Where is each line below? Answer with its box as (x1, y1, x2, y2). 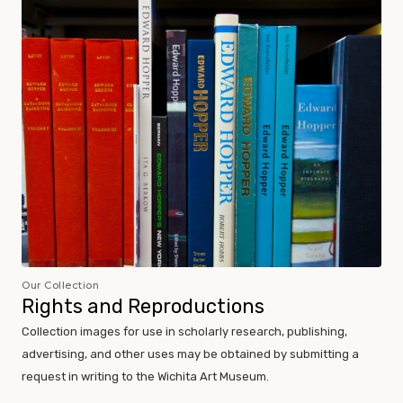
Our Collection (22, 279, 99, 292)
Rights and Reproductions (22, 294, 264, 319)
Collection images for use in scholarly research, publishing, (22, 325, 347, 339)
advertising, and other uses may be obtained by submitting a (22, 347, 359, 362)
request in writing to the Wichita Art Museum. (22, 370, 269, 384)
